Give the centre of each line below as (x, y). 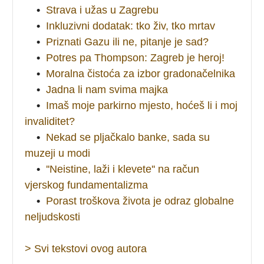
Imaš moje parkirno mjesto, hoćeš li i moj (142, 105)
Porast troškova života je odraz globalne (140, 201)
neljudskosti (53, 217)
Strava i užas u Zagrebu (103, 10)
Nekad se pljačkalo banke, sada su (128, 137)
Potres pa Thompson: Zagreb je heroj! (136, 57)
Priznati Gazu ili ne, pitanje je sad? (128, 42)
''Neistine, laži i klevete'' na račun (123, 169)
